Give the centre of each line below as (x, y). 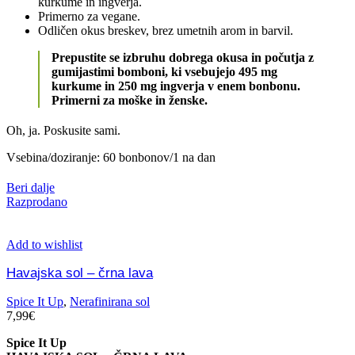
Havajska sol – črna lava (80, 273)
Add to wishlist (44, 244)
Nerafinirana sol (110, 301)
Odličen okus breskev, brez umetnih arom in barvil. (166, 30)
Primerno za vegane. (89, 16)
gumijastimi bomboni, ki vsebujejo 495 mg (164, 71)
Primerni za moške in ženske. (130, 100)
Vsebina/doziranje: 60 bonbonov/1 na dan (111, 157)
